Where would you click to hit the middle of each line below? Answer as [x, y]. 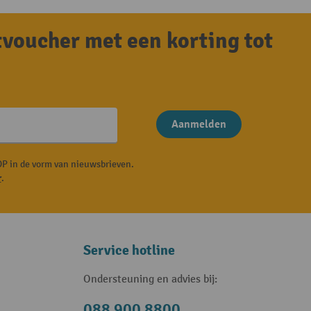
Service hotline [129, 250]
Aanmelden [199, 124]
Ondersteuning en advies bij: [150, 279]
